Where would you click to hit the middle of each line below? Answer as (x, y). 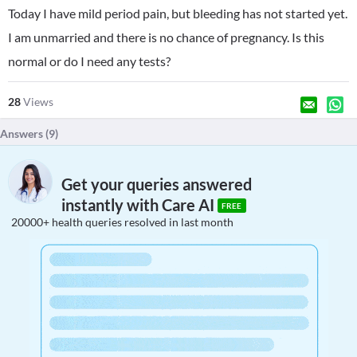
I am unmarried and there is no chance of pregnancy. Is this (166, 37)
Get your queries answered (157, 184)
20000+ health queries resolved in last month (122, 222)
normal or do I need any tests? (89, 61)
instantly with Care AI (139, 205)
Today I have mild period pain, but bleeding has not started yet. (178, 13)
